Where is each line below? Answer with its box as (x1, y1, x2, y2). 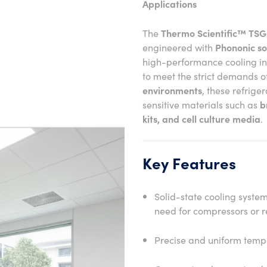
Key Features (142, 151, 236, 173)
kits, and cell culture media (142, 112, 260, 125)
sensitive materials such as (142, 98, 260, 111)
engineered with (142, 41, 215, 54)
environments (142, 83, 202, 97)
